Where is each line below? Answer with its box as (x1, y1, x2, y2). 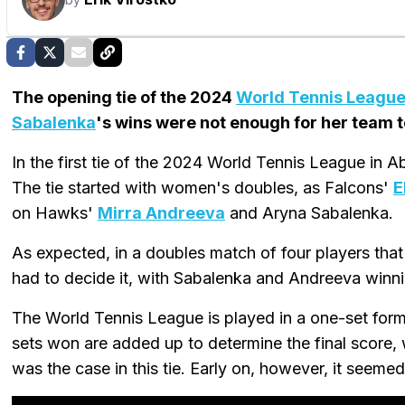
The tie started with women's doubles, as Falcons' (12, 178, 393, 198)
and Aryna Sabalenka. (225, 203, 393, 223)
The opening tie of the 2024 (12, 88, 236, 108)
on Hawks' (12, 203, 98, 223)
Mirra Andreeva (98, 203, 225, 223)
